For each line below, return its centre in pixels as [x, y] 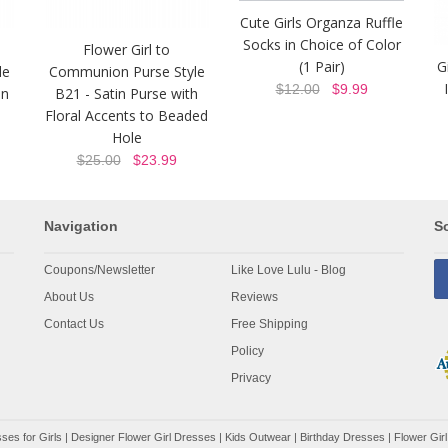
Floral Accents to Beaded [126, 116]
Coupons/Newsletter [99, 270]
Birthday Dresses [342, 437]
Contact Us [74, 324]
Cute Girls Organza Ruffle [321, 22]
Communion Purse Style [126, 72]
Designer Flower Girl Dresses [143, 437]
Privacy [251, 378]
